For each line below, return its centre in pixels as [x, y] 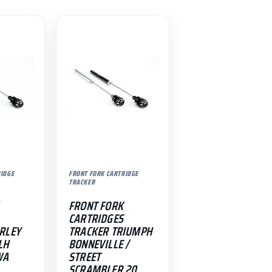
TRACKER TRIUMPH [110, 231]
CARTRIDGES [96, 218]
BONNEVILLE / [99, 244]
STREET [84, 257]
